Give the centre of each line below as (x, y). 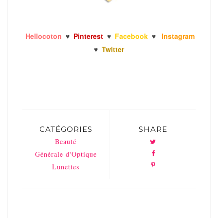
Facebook (132, 36)
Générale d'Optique (66, 154)
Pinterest (89, 36)
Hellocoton (43, 36)
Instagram (178, 36)
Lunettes (66, 166)
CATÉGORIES (66, 129)
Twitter (113, 49)
